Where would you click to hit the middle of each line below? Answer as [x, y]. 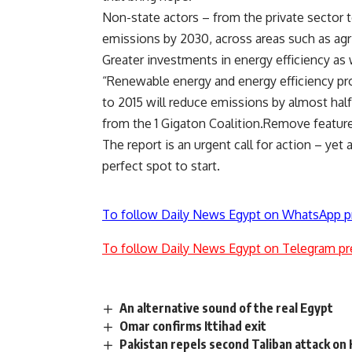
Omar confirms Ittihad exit [193, 326]
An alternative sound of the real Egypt [227, 308]
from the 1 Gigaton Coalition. [183, 124]
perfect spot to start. [161, 166]
